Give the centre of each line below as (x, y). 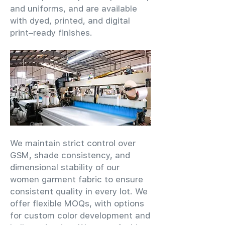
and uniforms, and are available (74, 9)
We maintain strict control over (73, 143)
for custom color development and (80, 215)
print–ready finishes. (51, 33)
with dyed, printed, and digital (70, 21)
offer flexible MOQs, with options (77, 203)
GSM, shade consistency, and (70, 155)
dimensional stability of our (65, 167)
